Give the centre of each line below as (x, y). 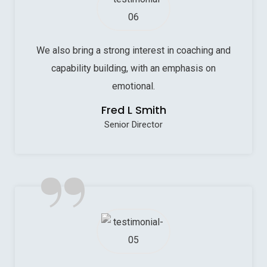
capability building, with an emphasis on (133, 68)
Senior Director (133, 124)
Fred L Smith (133, 110)
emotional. (133, 86)
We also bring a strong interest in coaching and (133, 50)
